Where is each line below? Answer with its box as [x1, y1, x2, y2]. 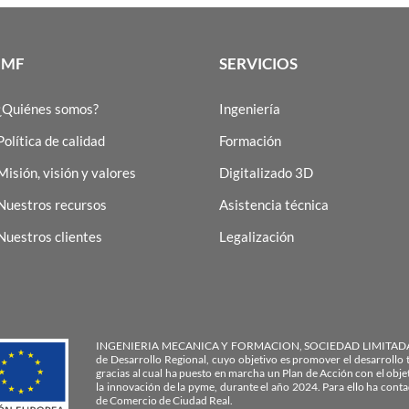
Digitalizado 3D [218, 163, 313, 181]
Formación [218, 131, 281, 149]
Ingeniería [218, 100, 280, 117]
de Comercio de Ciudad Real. [96, 393, 234, 407]
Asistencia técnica [218, 195, 329, 213]
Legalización [218, 227, 294, 245]
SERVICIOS [218, 54, 298, 73]
